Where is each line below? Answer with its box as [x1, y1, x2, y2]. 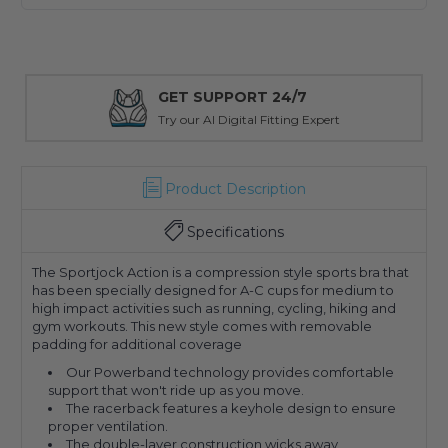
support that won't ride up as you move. [48, 382, 308, 399]
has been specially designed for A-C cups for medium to [32, 282, 394, 299]
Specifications [187, 223, 284, 242]
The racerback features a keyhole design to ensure [66, 400, 397, 417]
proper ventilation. [48, 418, 169, 435]
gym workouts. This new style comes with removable [32, 318, 372, 335]
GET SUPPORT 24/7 [158, 88, 307, 107]
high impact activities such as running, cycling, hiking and [32, 300, 396, 317]
